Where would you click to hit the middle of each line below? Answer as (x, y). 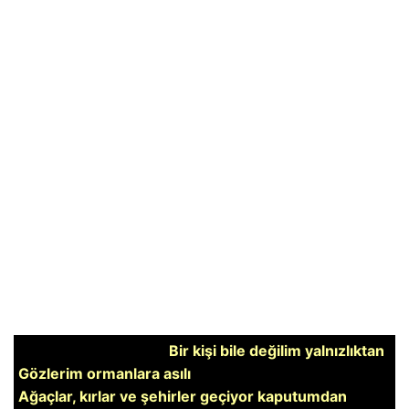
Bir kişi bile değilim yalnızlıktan (277, 351)
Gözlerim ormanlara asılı (105, 373)
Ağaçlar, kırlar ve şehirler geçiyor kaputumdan (183, 396)
